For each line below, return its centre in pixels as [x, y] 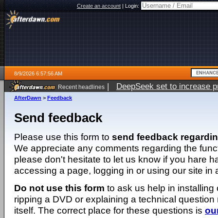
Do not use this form [59, 188]
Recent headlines [81, 87]
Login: [133, 6]
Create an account [99, 6]
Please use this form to [63, 137]
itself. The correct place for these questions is [109, 210]
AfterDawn [28, 98]
